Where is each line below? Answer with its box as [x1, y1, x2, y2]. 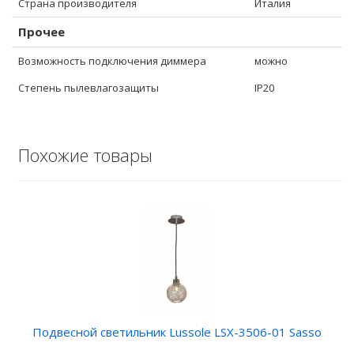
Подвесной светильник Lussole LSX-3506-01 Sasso [32, 324, 322, 340]
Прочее [18, 24, 65, 40]
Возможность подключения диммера [18, 54, 206, 68]
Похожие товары [18, 143, 153, 167]
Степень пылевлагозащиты [18, 81, 159, 95]
